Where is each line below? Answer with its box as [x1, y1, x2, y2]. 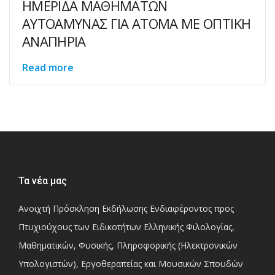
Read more [22, 61, 74, 74]
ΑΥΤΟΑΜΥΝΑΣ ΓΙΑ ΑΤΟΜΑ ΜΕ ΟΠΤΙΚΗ [22, 14, 251, 33]
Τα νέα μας [18, 175, 67, 187]
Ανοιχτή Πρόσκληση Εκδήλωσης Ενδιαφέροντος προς [18, 203, 234, 214]
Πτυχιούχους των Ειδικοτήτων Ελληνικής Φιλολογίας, [18, 221, 234, 233]
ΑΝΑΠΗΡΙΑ [22, 32, 86, 50]
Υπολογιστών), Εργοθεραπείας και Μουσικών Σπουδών [18, 258, 243, 269]
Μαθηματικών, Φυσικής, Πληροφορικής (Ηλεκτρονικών [18, 239, 238, 251]
